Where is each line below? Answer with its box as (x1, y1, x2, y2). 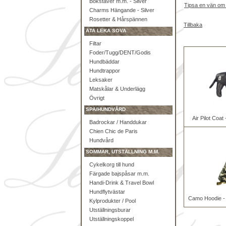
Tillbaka (184, 22, 202, 28)
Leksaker (89, 77, 112, 83)
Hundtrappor (89, 68, 120, 74)
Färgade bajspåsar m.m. (89, 171, 149, 177)
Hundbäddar (89, 59, 120, 65)
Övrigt (89, 95, 104, 101)
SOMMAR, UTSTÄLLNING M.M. (86, 149, 159, 154)
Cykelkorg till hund (89, 161, 134, 167)
